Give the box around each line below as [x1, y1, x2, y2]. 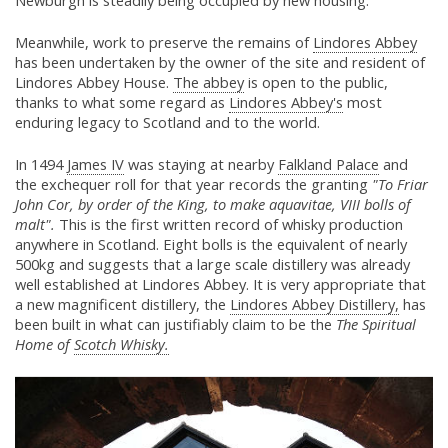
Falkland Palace [278, 154, 379, 175]
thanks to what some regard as [15, 92, 229, 113]
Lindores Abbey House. [15, 72, 173, 93]
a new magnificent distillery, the [15, 294, 230, 315]
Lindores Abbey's [229, 92, 343, 113]
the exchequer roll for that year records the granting [15, 174, 372, 195]
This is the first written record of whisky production [55, 214, 403, 235]
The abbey [173, 72, 244, 93]
